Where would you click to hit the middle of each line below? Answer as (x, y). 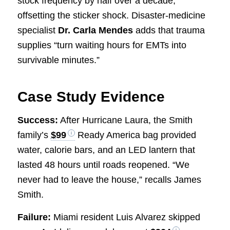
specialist (37, 31)
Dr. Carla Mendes (95, 31)
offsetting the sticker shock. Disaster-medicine (111, 16)
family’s (34, 135)
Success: (37, 120)
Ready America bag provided (135, 135)
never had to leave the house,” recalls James (109, 179)
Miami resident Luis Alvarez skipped (125, 217)
